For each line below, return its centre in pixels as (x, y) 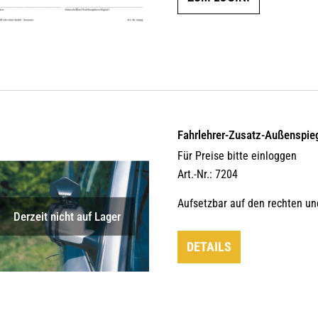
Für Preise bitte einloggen (237, 156)
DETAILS (209, 247)
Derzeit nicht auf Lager (67, 216)
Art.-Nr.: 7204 (208, 175)
